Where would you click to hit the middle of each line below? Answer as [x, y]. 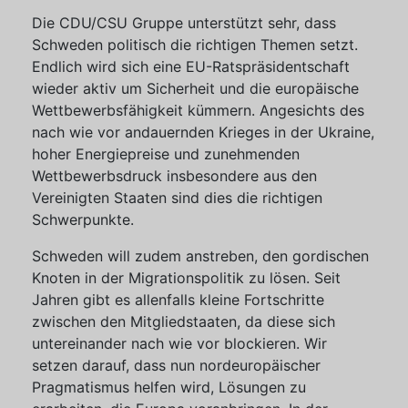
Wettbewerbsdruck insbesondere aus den [174, 176]
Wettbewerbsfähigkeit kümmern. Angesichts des [198, 110]
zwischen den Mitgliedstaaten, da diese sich [184, 321]
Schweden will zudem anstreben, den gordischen [200, 256]
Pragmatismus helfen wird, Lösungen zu [169, 387]
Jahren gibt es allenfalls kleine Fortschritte [178, 300]
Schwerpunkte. [83, 219]
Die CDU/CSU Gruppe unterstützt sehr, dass [184, 23]
